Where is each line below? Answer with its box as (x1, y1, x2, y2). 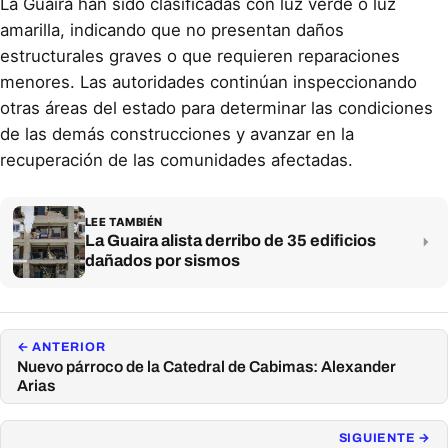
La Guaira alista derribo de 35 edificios (84, 231, 376, 249)
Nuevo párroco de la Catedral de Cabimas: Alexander (17, 357, 396, 375)
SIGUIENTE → (338, 430, 431, 445)
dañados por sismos (84, 251, 240, 269)
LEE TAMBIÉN (84, 214, 163, 229)
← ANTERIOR (17, 339, 106, 354)
